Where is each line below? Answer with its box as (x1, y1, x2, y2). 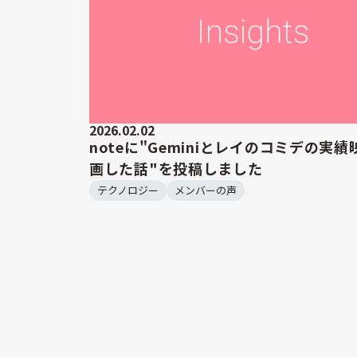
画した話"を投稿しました (89, 158, 263, 179)
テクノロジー (97, 182, 159, 198)
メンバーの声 (175, 182, 237, 198)
